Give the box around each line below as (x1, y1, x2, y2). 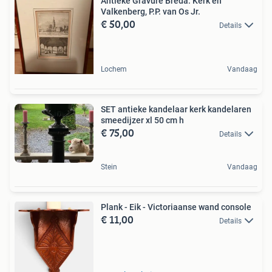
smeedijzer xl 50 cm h (101, 115, 184, 125)
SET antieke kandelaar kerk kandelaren (101, 104, 251, 114)
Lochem (101, 64, 127, 73)
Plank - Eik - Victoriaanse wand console (101, 202, 251, 212)
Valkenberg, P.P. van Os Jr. (101, 6, 200, 16)
